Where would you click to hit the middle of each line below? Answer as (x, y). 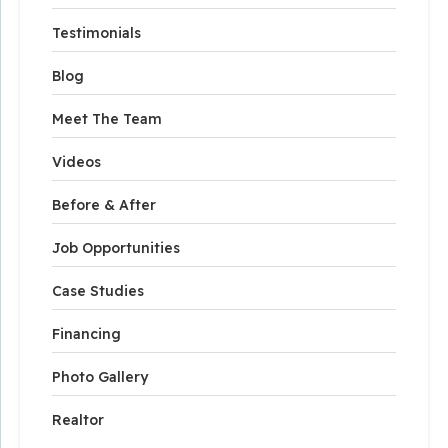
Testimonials (96, 32)
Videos (76, 161)
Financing (86, 333)
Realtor (78, 419)
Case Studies (98, 290)
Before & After (104, 204)
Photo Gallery (100, 376)
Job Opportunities (116, 247)
